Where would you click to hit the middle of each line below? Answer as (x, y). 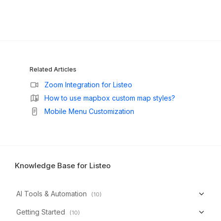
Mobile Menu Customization (89, 111)
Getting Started (41, 212)
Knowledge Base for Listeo (63, 165)
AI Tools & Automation (52, 193)
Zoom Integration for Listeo (88, 84)
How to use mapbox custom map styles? (110, 98)
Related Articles (53, 69)
